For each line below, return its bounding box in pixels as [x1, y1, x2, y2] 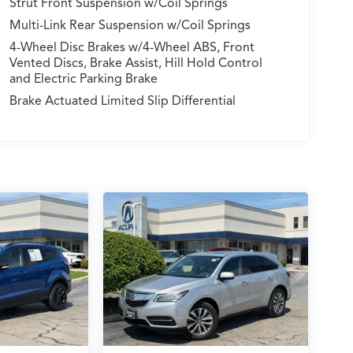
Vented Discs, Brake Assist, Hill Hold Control [9, 54, 262, 71]
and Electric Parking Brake [9, 70, 158, 87]
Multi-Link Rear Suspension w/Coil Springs [9, 17, 251, 33]
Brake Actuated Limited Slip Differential [9, 92, 236, 109]
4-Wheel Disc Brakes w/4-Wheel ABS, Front [9, 39, 255, 55]
